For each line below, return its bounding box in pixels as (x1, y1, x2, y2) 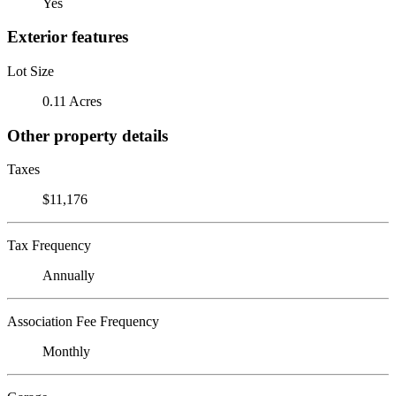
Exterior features (7, 27, 128, 47)
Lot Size (7, 63, 54, 79)
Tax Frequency (7, 238, 91, 254)
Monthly (42, 344, 90, 360)
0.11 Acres (42, 93, 102, 109)
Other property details (7, 126, 168, 145)
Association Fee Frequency (7, 314, 159, 330)
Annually (42, 268, 95, 284)
